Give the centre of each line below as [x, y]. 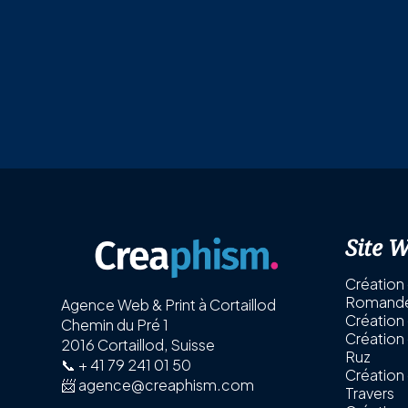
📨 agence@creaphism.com [158, 385]
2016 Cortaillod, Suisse [138, 345]
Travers [369, 393]
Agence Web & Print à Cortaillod [169, 305]
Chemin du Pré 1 [115, 325]
